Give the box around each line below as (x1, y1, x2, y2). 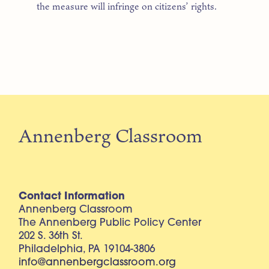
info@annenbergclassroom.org (19, 257, 177, 268)
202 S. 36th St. (19, 231, 83, 241)
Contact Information (19, 191, 125, 202)
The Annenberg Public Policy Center (19, 217, 202, 228)
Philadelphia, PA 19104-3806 (19, 244, 156, 255)
